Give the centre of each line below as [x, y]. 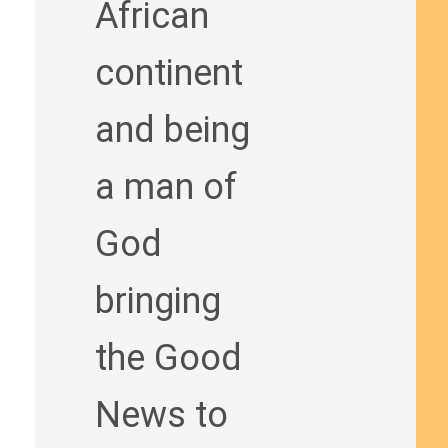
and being [172, 130]
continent [168, 73]
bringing [157, 301]
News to [161, 415]
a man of [165, 187]
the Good [168, 358]
